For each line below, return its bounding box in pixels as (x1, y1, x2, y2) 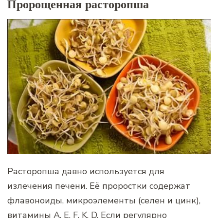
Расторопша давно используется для (7, 165, 164, 177)
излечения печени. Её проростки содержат (7, 180, 190, 192)
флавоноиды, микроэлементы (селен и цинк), (7, 194, 200, 206)
